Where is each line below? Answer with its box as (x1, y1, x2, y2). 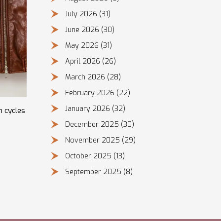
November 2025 (65, 136, 122, 146)
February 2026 (65, 88, 116, 98)
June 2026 (65, 25, 101, 35)
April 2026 (65, 57, 102, 67)
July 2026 (65, 9, 99, 19)
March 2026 (65, 73, 107, 82)
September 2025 (65, 167, 123, 177)
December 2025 (65, 120, 121, 130)
